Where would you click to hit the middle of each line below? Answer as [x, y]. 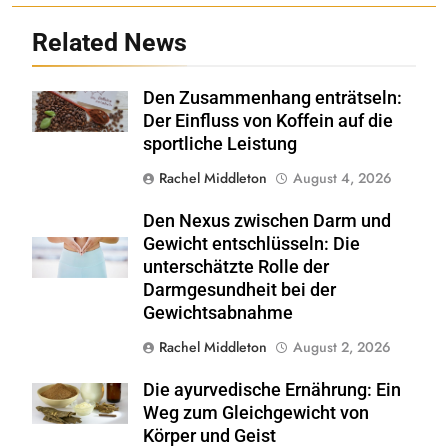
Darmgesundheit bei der [239, 290]
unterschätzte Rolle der [236, 267]
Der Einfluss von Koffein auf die [268, 121]
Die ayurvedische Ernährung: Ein [272, 390]
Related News [109, 43]
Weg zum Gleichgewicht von [256, 413]
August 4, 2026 [342, 178]
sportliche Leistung [220, 144]
